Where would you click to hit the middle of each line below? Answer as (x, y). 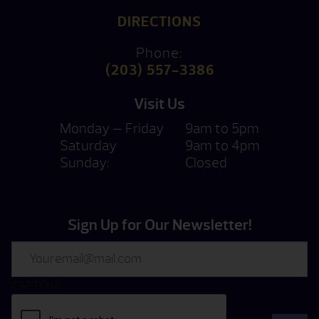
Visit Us (159, 104)
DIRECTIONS (159, 21)
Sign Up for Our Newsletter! (159, 225)
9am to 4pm (222, 145)
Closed (206, 162)
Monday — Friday (111, 128)
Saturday (88, 145)
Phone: (159, 53)
